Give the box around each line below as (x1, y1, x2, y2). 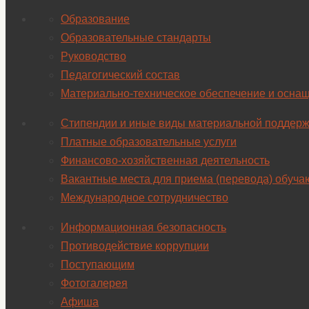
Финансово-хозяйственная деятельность (61, 154, 270, 166)
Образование (61, 12, 130, 25)
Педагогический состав (61, 68, 180, 81)
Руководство (61, 50, 126, 62)
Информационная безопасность (61, 221, 226, 233)
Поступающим (61, 258, 134, 270)
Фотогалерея (61, 277, 128, 289)
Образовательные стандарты (61, 31, 211, 43)
